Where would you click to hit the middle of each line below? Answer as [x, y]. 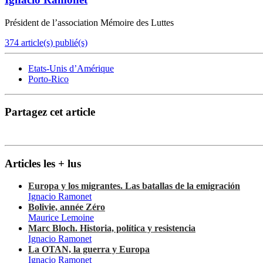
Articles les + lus [43, 163]
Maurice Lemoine [61, 218]
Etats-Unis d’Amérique [71, 68]
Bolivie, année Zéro [67, 207]
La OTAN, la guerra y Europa [89, 249]
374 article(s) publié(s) [46, 42]
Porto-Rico [48, 79]
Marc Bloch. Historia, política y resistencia [112, 228]
